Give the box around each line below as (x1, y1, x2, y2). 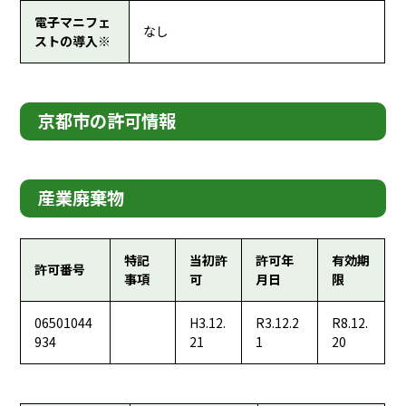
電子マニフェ (34, 13, 111, 32)
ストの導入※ (34, 32, 111, 51)
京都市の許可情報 (38, 108, 177, 134)
